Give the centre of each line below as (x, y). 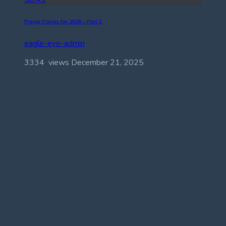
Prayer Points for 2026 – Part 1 (63, 22)
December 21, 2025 (107, 63)
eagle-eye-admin (54, 44)
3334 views (48, 63)
